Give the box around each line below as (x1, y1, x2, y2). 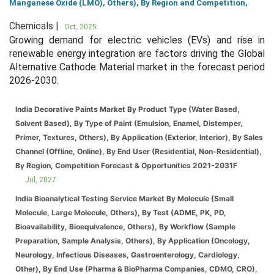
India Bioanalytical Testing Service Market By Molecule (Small (15, 194, 234, 203)
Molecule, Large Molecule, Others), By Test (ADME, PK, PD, (15, 208, 226, 217)
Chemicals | (9, 20, 61, 32)
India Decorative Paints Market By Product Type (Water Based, (15, 105, 240, 114)
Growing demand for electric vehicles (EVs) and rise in (9, 34, 265, 46)
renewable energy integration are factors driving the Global (9, 48, 265, 59)
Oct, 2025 (64, 23, 97, 31)
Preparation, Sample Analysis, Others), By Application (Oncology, (15, 236, 250, 245)
